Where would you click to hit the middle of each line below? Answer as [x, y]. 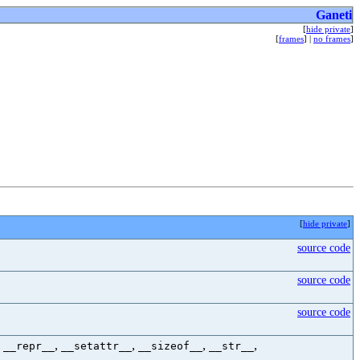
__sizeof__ [170, 346]
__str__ [231, 346]
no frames [332, 39]
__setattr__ [96, 346]
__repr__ [29, 346]
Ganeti [334, 15]
